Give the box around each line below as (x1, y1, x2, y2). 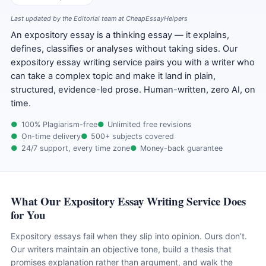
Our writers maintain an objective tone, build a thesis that (11, 244, 232, 255)
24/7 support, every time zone (21, 144, 130, 153)
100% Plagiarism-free (21, 120, 97, 129)
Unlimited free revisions (107, 120, 192, 129)
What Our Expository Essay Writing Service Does (11, 193, 246, 210)
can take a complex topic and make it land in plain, (11, 71, 216, 82)
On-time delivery (21, 132, 81, 141)
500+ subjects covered (91, 132, 175, 141)
